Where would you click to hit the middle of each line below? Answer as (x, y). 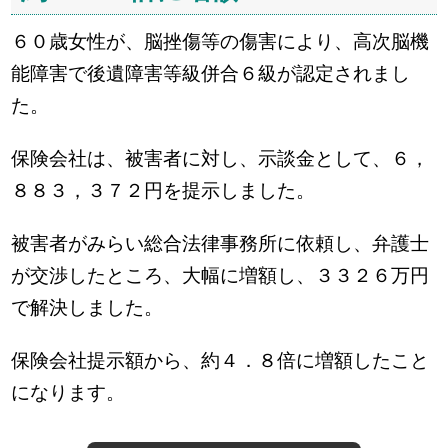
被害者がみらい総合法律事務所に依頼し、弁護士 (220, 244)
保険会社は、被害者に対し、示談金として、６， (220, 158)
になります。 (68, 393)
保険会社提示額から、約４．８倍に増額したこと (220, 361)
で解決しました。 (87, 308)
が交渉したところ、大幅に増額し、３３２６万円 (220, 276)
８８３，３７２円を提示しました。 (163, 190)
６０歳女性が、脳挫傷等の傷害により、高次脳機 (220, 41)
